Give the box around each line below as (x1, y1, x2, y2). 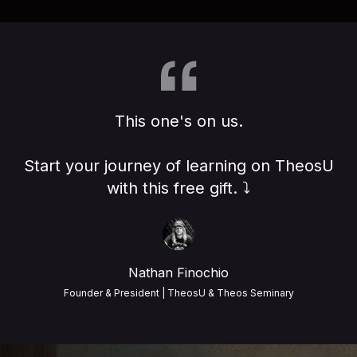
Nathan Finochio (128, 264, 229, 280)
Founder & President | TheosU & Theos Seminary (63, 286, 294, 299)
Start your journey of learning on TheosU (23, 155, 334, 175)
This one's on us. (114, 111, 243, 131)
